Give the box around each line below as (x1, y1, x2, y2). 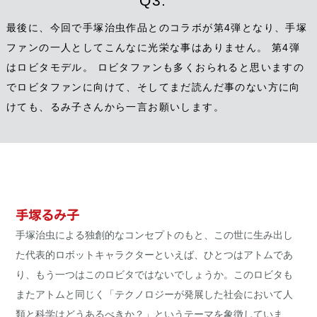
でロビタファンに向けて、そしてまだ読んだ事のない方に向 (6, 81, 301, 93)
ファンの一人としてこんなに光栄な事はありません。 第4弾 (6, 42, 301, 54)
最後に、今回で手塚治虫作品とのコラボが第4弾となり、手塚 (6, 22, 308, 34)
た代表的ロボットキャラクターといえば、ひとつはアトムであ (16, 249, 294, 261)
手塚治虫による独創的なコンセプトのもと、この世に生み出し (16, 229, 294, 241)
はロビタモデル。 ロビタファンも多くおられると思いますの (6, 62, 305, 74)
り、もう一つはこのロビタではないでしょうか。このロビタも (16, 269, 294, 281)
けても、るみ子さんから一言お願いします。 (6, 101, 224, 113)
